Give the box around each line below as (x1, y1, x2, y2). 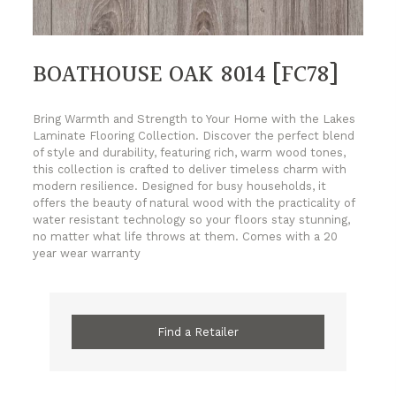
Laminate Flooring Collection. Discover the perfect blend (33, 129, 355, 143)
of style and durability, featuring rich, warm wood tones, (33, 146, 346, 160)
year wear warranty (33, 247, 141, 261)
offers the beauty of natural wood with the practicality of (33, 196, 355, 210)
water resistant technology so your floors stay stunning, (33, 213, 351, 227)
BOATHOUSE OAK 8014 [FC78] (33, 57, 339, 95)
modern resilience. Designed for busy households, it (33, 179, 327, 194)
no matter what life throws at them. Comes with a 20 (33, 230, 339, 244)
